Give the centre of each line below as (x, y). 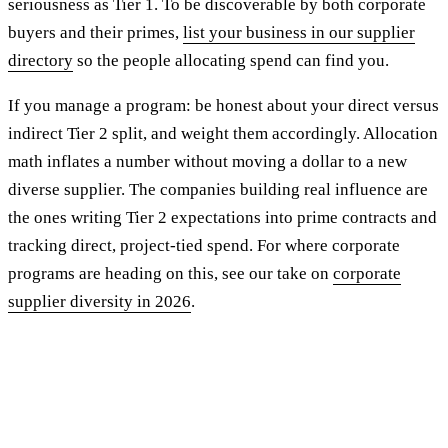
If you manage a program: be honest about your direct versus (223, 105)
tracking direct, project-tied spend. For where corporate (204, 245)
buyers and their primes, (95, 32)
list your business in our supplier (299, 32)
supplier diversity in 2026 (99, 301)
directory (40, 60)
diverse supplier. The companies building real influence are (218, 189)
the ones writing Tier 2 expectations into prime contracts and (222, 217)
